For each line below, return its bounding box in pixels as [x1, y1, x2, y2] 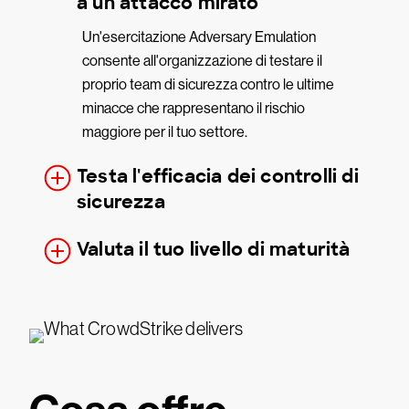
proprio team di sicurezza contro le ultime [82, 76, 334, 94]
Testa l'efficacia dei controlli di [77, 164, 359, 189]
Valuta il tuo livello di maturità [77, 237, 351, 262]
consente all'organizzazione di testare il [82, 52, 322, 70]
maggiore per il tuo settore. [82, 123, 247, 142]
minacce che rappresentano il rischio [82, 100, 305, 118]
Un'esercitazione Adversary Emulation [82, 28, 316, 47]
